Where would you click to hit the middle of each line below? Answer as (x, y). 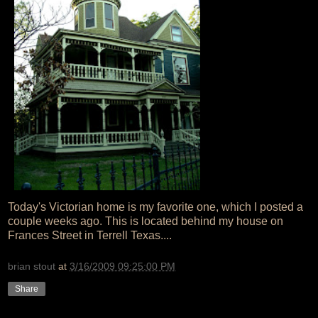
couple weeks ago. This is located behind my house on (146, 221)
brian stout (32, 266)
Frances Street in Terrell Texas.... (90, 235)
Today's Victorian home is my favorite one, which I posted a (155, 207)
